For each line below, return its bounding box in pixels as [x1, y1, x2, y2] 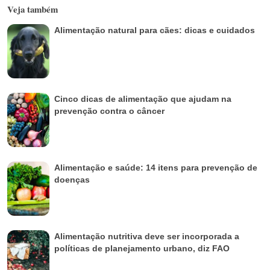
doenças [54, 175, 90, 185]
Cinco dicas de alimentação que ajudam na [54, 94, 231, 104]
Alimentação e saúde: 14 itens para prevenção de [54, 163, 257, 173]
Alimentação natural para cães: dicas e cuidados [54, 25, 255, 36]
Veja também [7, 2, 58, 16]
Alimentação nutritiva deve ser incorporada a [54, 231, 239, 242]
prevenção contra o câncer [54, 106, 165, 116]
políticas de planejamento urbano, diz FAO [54, 243, 230, 254]
